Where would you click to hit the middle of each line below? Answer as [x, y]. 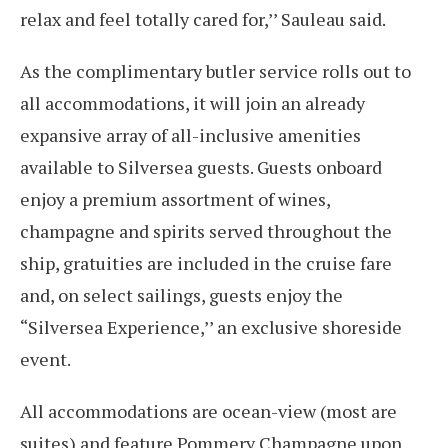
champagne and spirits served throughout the [206, 231]
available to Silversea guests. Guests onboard [201, 167]
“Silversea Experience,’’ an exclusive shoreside [211, 327]
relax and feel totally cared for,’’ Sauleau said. [203, 19]
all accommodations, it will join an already [192, 103]
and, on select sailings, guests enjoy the [181, 295]
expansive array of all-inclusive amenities [190, 135]
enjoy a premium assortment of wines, [175, 199]
